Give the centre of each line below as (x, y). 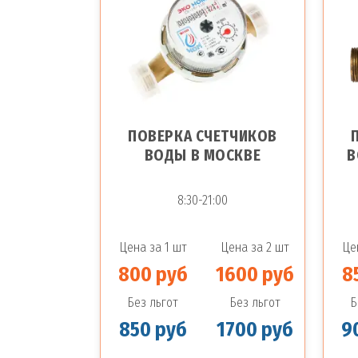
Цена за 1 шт (153, 247)
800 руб (153, 275)
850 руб (153, 330)
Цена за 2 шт (255, 247)
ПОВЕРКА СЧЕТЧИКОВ (203, 136)
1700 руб (255, 330)
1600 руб (255, 275)
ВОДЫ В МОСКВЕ (203, 155)
